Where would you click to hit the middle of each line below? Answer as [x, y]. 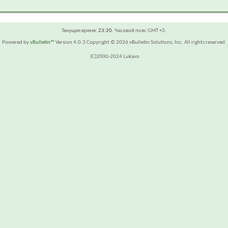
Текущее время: [80, 31]
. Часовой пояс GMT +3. [139, 31]
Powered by [16, 42]
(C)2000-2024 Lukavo [115, 57]
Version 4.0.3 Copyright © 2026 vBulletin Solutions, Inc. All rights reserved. [140, 42]
